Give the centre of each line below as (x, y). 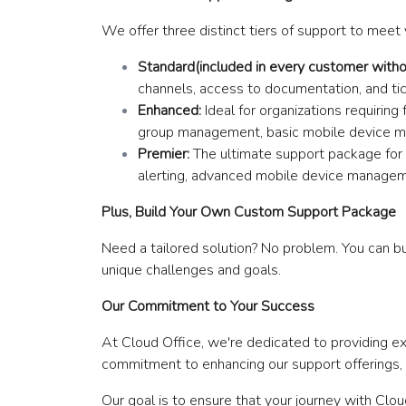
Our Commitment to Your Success (208, 307)
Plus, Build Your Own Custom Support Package (249, 213)
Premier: (164, 155)
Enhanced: (169, 111)
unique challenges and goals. (191, 271)
